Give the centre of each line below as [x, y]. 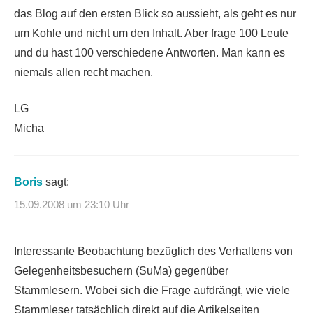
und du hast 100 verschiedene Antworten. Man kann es [150, 53]
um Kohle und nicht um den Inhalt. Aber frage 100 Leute [151, 34]
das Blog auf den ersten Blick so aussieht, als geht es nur [155, 14]
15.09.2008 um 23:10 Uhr [72, 204]
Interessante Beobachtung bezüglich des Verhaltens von [153, 251]
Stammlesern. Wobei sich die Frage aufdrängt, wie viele [152, 290]
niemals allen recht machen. [83, 73]
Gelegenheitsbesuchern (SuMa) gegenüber [121, 270]
